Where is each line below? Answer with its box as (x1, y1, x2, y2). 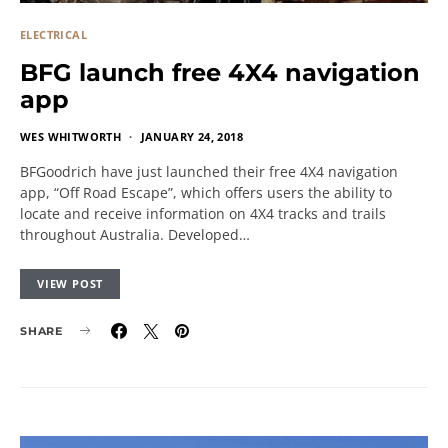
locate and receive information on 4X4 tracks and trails (20, 203, 386, 223)
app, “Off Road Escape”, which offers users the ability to (20, 182, 392, 202)
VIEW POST (37, 275, 104, 291)
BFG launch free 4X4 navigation (20, 57, 420, 87)
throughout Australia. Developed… (20, 224, 250, 244)
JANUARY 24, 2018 (140, 128, 244, 144)
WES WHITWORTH (20, 128, 122, 144)
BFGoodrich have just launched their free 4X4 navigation (20, 161, 398, 181)
